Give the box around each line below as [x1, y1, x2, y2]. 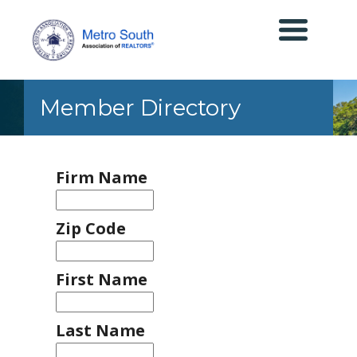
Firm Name [56, 167, 147, 189]
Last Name [56, 320, 145, 342]
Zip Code [56, 218, 126, 240]
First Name [56, 269, 147, 291]
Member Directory [40, 94, 241, 122]
